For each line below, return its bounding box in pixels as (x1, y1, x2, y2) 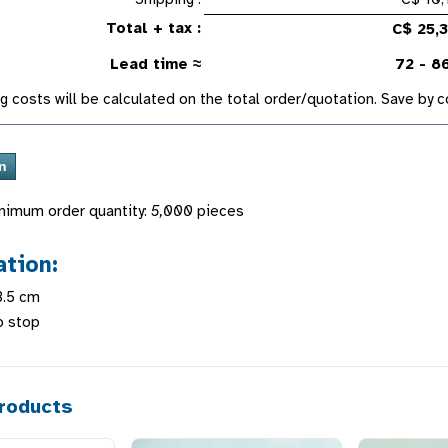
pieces (193, 202, 244, 220)
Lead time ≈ (110, 54, 201, 73)
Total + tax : (106, 18, 201, 37)
